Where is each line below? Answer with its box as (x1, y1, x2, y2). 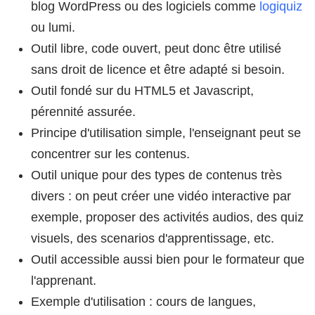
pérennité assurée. (31, 104, 136, 119)
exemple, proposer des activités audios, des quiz (31, 210, 304, 224)
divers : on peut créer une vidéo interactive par (31, 188, 291, 203)
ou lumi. (31, 20, 75, 34)
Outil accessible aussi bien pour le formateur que (31, 252, 304, 266)
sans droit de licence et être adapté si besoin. (31, 62, 285, 77)
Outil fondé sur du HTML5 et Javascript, (31, 83, 254, 98)
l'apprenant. (31, 273, 96, 288)
